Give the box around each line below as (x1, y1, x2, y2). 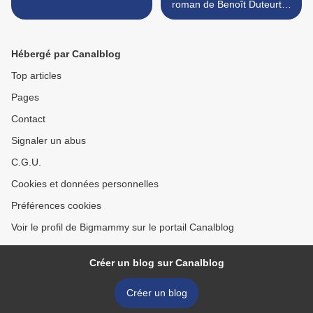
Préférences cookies (11, 200, 101, 212)
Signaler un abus (11, 135, 86, 147)
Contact (11, 113, 45, 125)
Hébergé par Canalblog (11, 48, 121, 60)
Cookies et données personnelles (11, 178, 159, 190)
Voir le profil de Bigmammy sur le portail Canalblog (11, 221, 234, 233)
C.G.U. (11, 156, 41, 168)
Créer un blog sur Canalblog (89, 257, 224, 269)
